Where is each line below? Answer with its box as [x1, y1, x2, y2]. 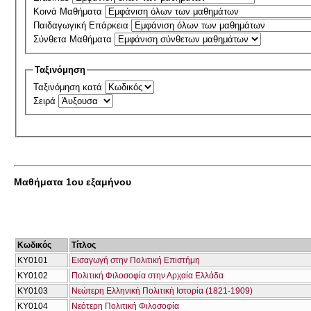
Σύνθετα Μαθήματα [33, 34, 115, 45]
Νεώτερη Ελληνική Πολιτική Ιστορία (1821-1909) [72, 285, 253, 296]
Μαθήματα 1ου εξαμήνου [14, 176, 131, 187]
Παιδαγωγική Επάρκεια [33, 20, 132, 31]
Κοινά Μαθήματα [33, 6, 106, 17]
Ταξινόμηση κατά [33, 81, 106, 92]
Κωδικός [17, 239, 51, 250]
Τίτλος [72, 239, 96, 250]
